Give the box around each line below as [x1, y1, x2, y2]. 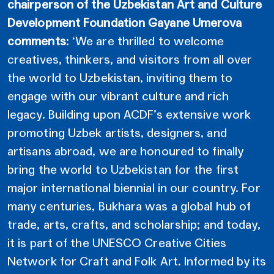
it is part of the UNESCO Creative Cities [7, 235, 226, 250]
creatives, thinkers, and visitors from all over [7, 51, 253, 67]
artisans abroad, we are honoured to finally [7, 143, 244, 158]
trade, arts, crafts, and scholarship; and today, [7, 217, 261, 232]
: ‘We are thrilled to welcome [65, 33, 224, 48]
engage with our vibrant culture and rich [7, 88, 229, 103]
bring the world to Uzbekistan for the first [7, 161, 239, 177]
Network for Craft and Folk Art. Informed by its [7, 253, 267, 268]
